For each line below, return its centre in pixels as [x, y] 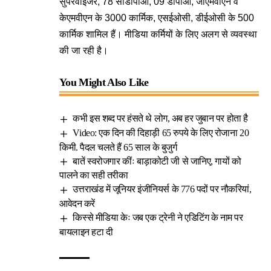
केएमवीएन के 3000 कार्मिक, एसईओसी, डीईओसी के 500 [157, 18]
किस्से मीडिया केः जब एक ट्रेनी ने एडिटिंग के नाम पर [158, 218]
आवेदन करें [77, 204]
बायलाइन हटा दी [86, 232]
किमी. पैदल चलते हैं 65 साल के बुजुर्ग [118, 147]
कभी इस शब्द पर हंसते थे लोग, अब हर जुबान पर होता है [160, 118]
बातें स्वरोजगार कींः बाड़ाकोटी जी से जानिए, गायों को [157, 161]
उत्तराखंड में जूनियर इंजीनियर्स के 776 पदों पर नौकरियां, [162, 189]
